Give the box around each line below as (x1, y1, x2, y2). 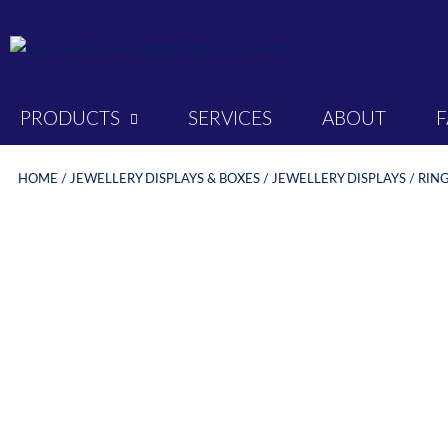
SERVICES (188, 109, 272, 129)
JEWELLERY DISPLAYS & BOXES (69, 172, 260, 185)
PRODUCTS (20, 109, 120, 129)
